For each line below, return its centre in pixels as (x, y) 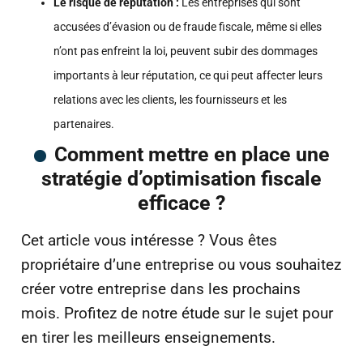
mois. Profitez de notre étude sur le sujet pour (177, 313)
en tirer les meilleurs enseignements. (148, 337)
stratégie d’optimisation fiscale (181, 178)
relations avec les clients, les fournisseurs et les (170, 99)
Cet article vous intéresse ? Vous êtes (149, 240)
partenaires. (84, 124)
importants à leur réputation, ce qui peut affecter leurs (188, 75)
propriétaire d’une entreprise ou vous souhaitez (181, 264)
